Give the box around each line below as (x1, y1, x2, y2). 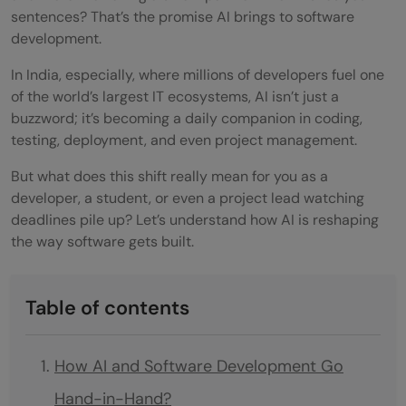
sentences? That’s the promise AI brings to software (11, 6, 354, 26)
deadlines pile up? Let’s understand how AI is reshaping (11, 209, 379, 229)
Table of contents (25, 294, 189, 321)
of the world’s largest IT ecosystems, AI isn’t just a (11, 86, 339, 106)
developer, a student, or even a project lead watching (11, 188, 364, 208)
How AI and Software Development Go (54, 354, 343, 377)
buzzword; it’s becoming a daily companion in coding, (11, 108, 362, 128)
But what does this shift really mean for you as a (11, 166, 328, 186)
